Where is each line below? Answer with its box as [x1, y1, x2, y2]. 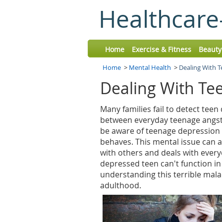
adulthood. [100, 180, 141, 191]
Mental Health [129, 63, 171, 72]
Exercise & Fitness [132, 45, 191, 54]
